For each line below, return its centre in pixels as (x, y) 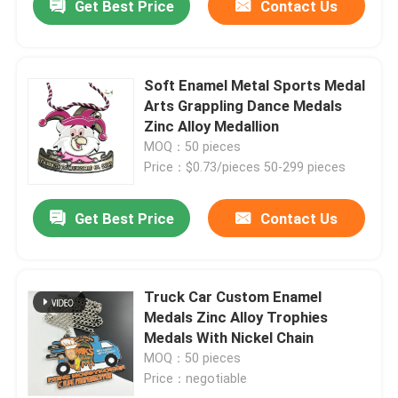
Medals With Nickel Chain (229, 338)
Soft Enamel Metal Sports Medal (255, 85)
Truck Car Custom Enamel (233, 297)
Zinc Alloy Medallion (212, 126)
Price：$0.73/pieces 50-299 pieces (245, 167)
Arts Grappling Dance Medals (243, 105)
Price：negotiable (196, 379)
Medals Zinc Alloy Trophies (236, 318)
